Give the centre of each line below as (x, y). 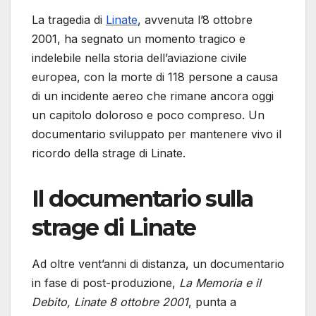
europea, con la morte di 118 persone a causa (155, 77)
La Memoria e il (220, 282)
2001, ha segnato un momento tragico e (139, 38)
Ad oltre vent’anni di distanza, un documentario (158, 263)
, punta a (212, 302)
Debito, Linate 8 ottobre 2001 (110, 302)
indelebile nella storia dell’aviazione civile (139, 57)
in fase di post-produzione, (105, 282)
